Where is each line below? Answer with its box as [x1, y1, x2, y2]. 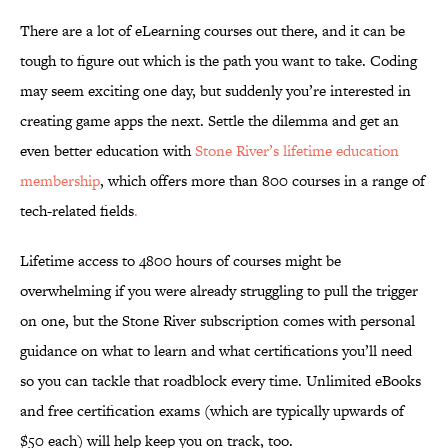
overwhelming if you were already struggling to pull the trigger [20, 280, 418, 302]
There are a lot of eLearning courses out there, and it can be [20, 20, 405, 42]
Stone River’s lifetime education [195, 140, 399, 162]
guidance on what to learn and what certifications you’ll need [20, 340, 412, 362]
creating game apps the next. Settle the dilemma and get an [20, 110, 399, 132]
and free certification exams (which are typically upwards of [20, 400, 404, 422]
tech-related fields [20, 200, 134, 222]
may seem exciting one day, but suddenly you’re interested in [20, 80, 411, 102]
